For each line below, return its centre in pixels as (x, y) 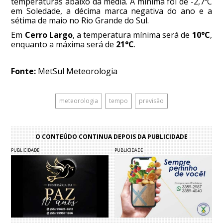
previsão (151, 101)
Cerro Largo (49, 35)
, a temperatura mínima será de (132, 35)
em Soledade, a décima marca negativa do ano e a (111, 11)
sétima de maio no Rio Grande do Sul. (80, 21)
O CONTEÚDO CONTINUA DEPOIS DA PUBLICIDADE (111, 137)
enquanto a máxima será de (64, 45)
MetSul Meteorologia (77, 71)
